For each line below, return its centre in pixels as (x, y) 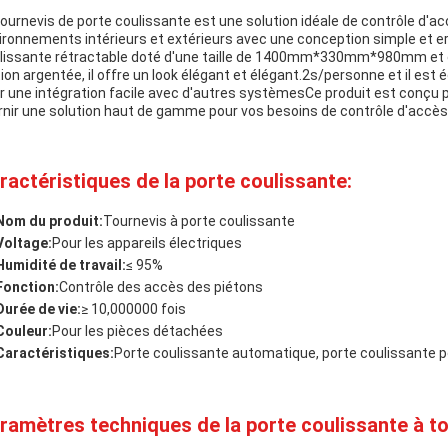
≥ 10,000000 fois (133, 309)
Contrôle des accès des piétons (161, 287)
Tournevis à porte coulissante (199, 221)
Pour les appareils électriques (147, 243)
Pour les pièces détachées (137, 331)
